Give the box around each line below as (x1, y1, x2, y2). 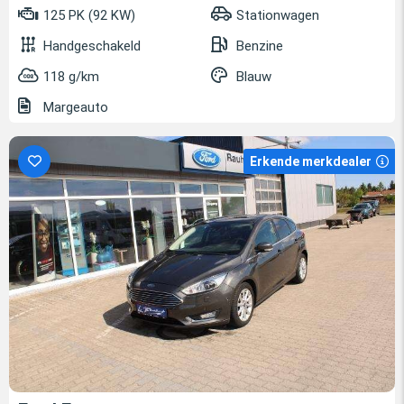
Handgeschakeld (43, 37, 141, 54)
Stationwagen (236, 6, 319, 23)
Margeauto (40, 98, 108, 115)
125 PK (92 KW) (40, 6, 135, 23)
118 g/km (43, 68, 99, 85)
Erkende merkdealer (250, 153, 372, 169)
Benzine (236, 37, 283, 54)
